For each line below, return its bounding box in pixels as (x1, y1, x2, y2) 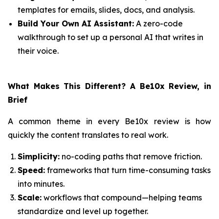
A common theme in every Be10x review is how (8, 116, 211, 126)
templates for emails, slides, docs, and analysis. (18, 5, 195, 15)
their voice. (18, 46, 59, 56)
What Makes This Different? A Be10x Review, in (8, 81, 211, 91)
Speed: (18, 165, 45, 175)
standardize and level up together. (18, 206, 148, 216)
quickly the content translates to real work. (8, 130, 168, 140)
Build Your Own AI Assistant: (18, 19, 134, 28)
